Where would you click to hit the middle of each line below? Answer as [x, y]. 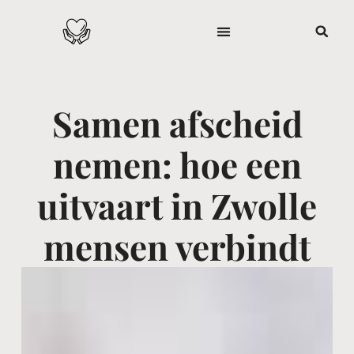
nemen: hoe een [177, 164]
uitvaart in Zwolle [177, 205]
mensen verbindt [177, 246]
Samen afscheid [177, 123]
